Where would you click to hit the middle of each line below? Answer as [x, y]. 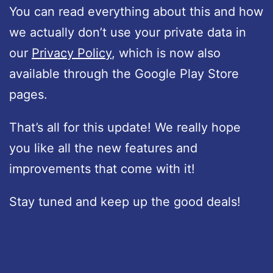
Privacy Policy [72, 53]
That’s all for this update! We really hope [125, 128]
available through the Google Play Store [124, 74]
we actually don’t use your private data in [128, 33]
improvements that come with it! [102, 169]
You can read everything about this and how [136, 12]
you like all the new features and [103, 148]
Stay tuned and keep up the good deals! [125, 202]
